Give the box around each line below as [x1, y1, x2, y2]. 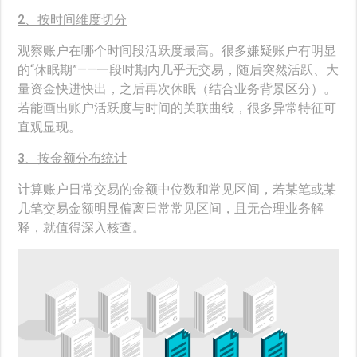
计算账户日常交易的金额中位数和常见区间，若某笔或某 [18, 181, 337, 197]
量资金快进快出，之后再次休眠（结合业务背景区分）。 [18, 80, 337, 96]
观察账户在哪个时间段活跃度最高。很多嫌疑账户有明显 [18, 42, 337, 58]
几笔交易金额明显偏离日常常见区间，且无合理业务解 [18, 200, 324, 216]
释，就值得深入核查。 [18, 219, 146, 235]
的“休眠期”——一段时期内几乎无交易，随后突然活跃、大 [18, 61, 339, 77]
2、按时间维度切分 [18, 11, 127, 27]
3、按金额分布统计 [18, 150, 127, 166]
